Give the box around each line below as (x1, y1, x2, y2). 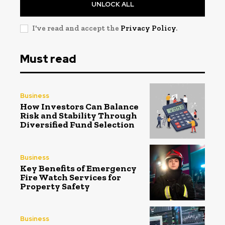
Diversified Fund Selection (20, 119, 135, 131)
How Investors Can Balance (20, 101, 139, 113)
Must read (20, 51, 76, 66)
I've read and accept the (32, 23, 121, 33)
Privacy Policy (121, 23, 176, 33)
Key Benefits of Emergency (20, 162, 137, 174)
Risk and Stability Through (20, 110, 137, 122)
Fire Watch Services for (20, 171, 121, 183)
